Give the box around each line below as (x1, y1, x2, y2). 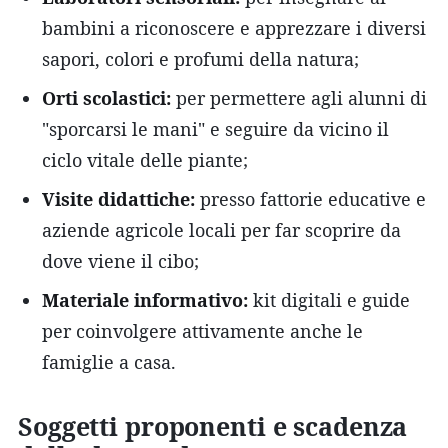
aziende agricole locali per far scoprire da (42, 217, 401, 242)
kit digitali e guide (248, 287, 410, 312)
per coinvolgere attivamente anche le (42, 318, 363, 343)
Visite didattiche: (42, 186, 195, 211)
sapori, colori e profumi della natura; (42, 46, 359, 71)
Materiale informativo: (42, 287, 248, 312)
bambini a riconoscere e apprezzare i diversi (42, 15, 426, 40)
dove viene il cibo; (42, 248, 199, 273)
